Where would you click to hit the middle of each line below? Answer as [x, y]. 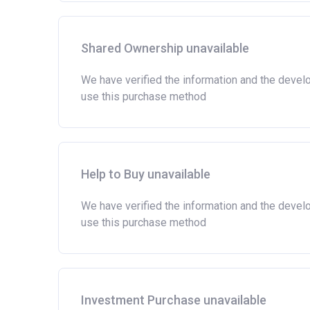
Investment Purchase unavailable [174, 300]
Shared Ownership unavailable [165, 48]
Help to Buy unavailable [146, 174]
